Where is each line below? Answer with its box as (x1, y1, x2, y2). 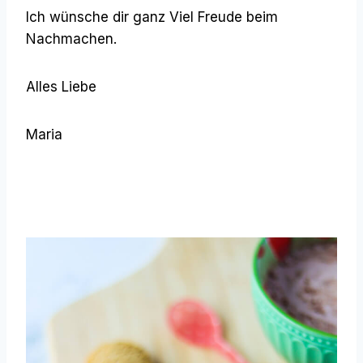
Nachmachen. (26, 30, 121, 47)
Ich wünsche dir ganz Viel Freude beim (26, 8, 278, 25)
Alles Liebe (26, 78, 100, 95)
